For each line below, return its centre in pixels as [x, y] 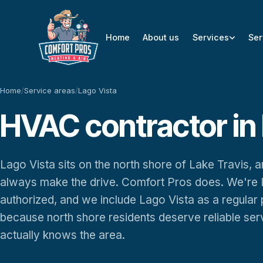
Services [210, 37]
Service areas [50, 90]
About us [161, 37]
